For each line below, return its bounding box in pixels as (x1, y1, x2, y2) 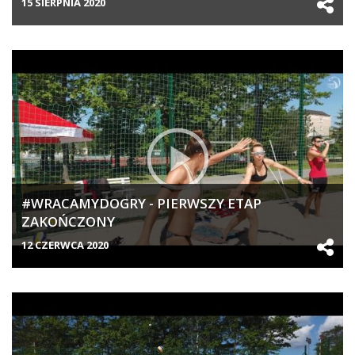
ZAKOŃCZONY (21, 212, 115, 231)
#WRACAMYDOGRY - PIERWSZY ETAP (21, 194, 261, 213)
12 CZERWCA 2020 (21, 237, 109, 252)
